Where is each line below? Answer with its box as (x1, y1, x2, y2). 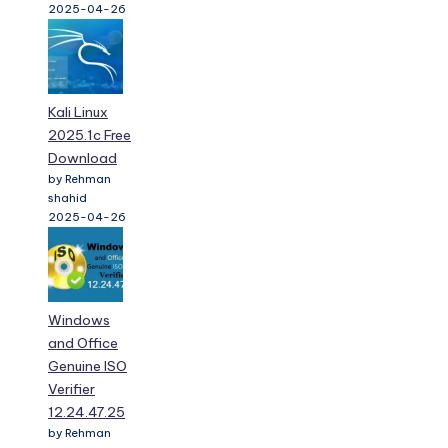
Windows (48, 311, 110, 330)
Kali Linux (48, 103, 108, 122)
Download (48, 149, 117, 168)
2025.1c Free (48, 126, 131, 145)
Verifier (48, 380, 95, 399)
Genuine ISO (48, 357, 127, 376)
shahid (48, 191, 87, 206)
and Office (48, 334, 118, 353)
